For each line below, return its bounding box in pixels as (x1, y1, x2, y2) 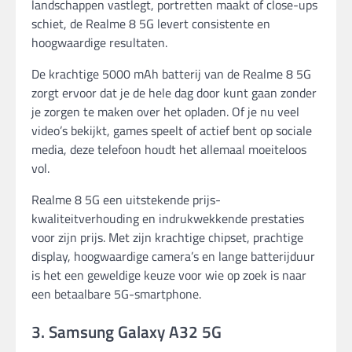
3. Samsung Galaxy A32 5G (31, 319, 222, 344)
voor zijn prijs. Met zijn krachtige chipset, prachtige (31, 228, 303, 247)
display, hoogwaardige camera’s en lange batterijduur (31, 247, 315, 266)
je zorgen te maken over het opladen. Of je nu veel (31, 102, 299, 122)
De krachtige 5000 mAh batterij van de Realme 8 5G (31, 64, 311, 84)
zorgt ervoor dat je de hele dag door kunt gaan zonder (31, 83, 317, 103)
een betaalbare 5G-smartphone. (31, 284, 201, 304)
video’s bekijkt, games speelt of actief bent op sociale (31, 121, 312, 141)
